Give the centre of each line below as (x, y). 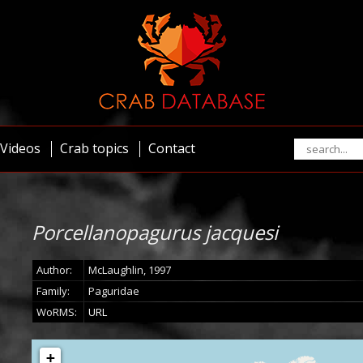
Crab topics (94, 148)
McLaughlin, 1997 (130, 270)
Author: (54, 270)
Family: (53, 291)
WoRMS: (57, 312)
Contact (172, 148)
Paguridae (114, 291)
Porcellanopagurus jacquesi (155, 232)
